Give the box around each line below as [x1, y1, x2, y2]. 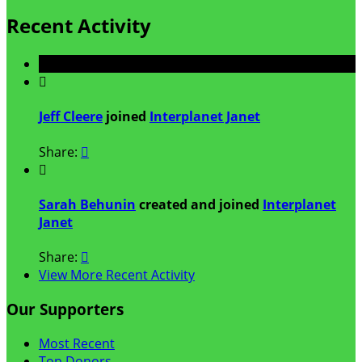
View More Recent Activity [39, 266, 195, 284]
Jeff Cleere [39, 107, 103, 126]
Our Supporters [6, 298, 124, 319]
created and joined [136, 195, 263, 213]
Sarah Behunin [39, 195, 136, 213]
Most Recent [39, 334, 115, 352]
